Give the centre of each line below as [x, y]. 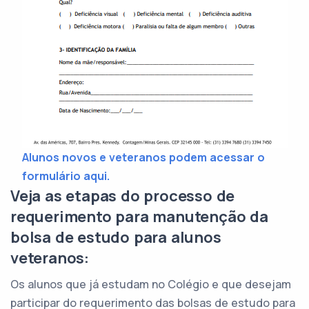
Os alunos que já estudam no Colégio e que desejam [151, 284]
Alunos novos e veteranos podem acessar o [143, 157]
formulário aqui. [66, 176]
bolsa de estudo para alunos [116, 237]
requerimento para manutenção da [139, 217]
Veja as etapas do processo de [123, 196]
